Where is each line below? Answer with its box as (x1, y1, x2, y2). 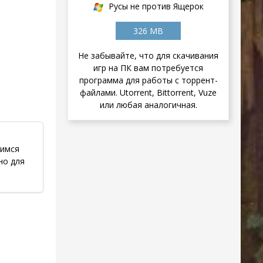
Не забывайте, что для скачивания (78, 50, 218, 62)
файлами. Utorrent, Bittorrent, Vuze (80, 87, 217, 99)
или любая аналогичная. (99, 99, 197, 111)
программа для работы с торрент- (79, 75, 218, 86)
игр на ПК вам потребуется (93, 62, 203, 74)
